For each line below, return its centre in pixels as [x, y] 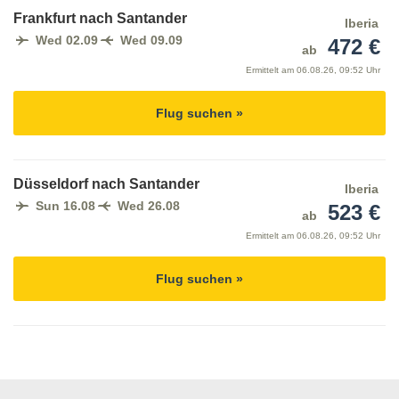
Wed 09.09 [151, 41]
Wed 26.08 [149, 206]
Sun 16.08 [65, 206]
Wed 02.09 [67, 41]
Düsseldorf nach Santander [106, 184]
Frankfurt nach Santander [100, 19]
